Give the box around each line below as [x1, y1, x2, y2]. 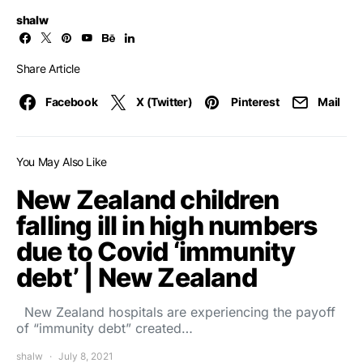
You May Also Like [16, 154, 108, 169]
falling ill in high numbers [16, 209, 318, 241]
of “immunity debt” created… [16, 319, 193, 336]
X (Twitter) [136, 94, 193, 109]
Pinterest [231, 94, 280, 109]
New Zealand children [16, 183, 280, 216]
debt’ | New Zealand [16, 261, 257, 293]
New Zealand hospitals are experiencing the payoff [16, 303, 335, 320]
